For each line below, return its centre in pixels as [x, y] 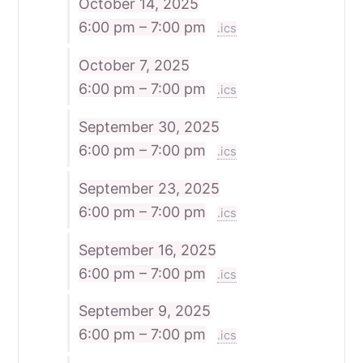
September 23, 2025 [149, 188]
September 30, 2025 [149, 126]
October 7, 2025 [134, 65]
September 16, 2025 [147, 250]
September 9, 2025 [144, 311]
